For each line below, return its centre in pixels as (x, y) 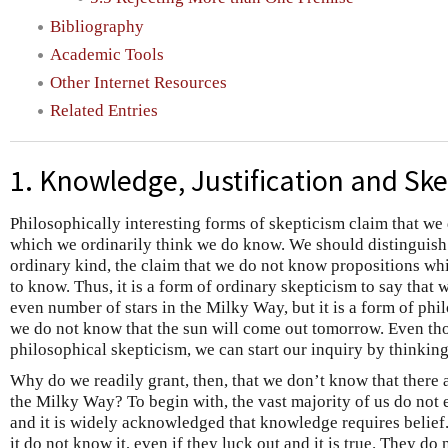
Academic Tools (107, 54)
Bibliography (97, 26)
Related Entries (104, 111)
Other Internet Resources (138, 83)
